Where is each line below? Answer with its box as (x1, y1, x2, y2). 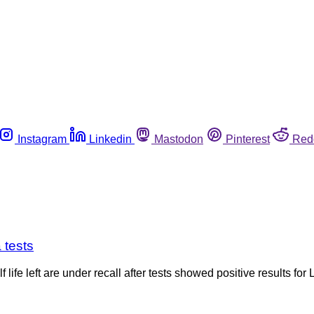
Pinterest (226, 132, 270, 145)
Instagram (18, 132, 67, 145)
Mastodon (154, 132, 203, 145)
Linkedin (89, 132, 132, 145)
